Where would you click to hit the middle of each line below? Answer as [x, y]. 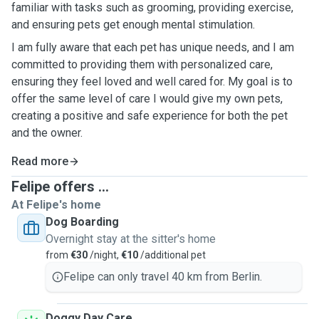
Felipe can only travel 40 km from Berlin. [163, 277]
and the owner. [47, 133]
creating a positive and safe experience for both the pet [150, 116]
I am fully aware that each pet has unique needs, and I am [153, 47]
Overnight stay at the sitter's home [131, 239]
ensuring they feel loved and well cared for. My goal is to [152, 82]
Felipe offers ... [60, 187]
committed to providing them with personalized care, [142, 64]
